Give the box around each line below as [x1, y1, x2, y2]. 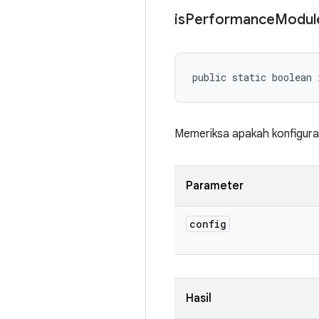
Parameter [186, 179, 244, 193]
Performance [185, 11, 275, 28]
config [189, 217, 226, 231]
